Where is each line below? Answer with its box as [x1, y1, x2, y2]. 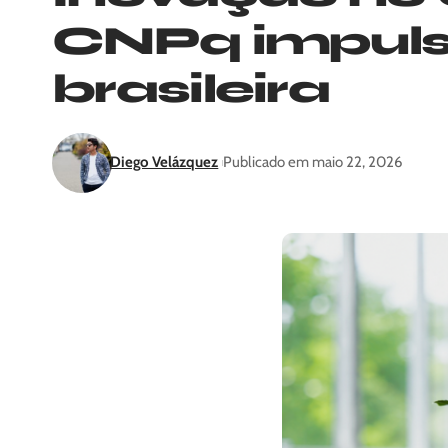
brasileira [52, 64, 329, 113]
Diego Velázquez [110, 153, 219, 172]
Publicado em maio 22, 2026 [223, 153, 403, 172]
